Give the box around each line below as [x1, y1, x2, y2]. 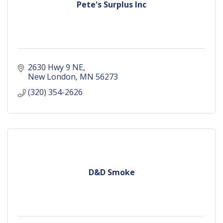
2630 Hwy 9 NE [28, 62, 83, 73]
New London [28, 71, 76, 82]
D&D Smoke [88, 167, 135, 178]
